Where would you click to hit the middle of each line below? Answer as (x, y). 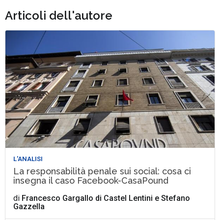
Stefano (176, 198)
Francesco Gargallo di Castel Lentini (87, 198)
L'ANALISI (28, 159)
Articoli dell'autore (59, 15)
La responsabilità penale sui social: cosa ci (102, 171)
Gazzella (29, 207)
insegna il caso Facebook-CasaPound (91, 181)
